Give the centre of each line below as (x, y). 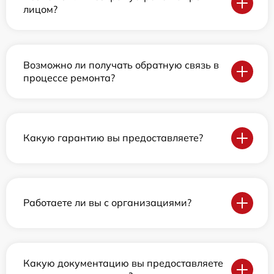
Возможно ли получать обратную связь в (121, 65)
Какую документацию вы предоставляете (123, 263)
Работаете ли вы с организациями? (107, 203)
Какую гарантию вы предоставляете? (113, 138)
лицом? (40, 9)
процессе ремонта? (69, 77)
